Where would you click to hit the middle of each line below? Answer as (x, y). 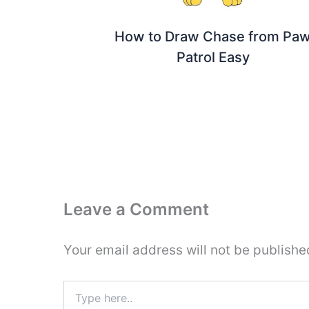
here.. (76, 300)
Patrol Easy (213, 57)
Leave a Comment (136, 210)
